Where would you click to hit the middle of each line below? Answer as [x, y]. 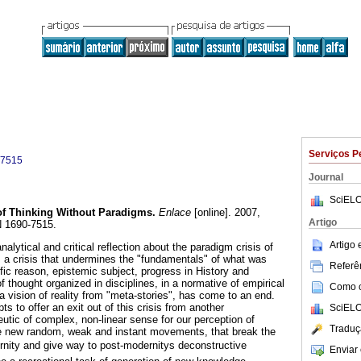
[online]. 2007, [226, 213]
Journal [326, 177]
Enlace [173, 213]
